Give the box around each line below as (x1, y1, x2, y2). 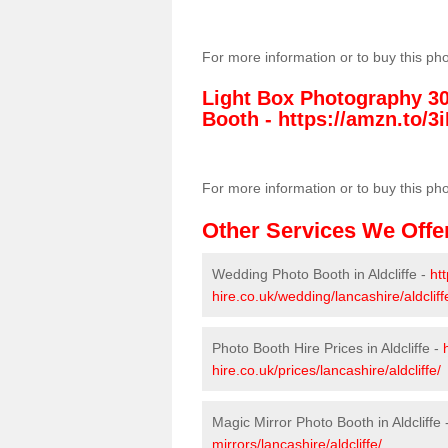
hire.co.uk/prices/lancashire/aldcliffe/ (212, 362, 441, 378)
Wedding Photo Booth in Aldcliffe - (212, 266, 430, 282)
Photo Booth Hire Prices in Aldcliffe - (212, 340, 443, 356)
